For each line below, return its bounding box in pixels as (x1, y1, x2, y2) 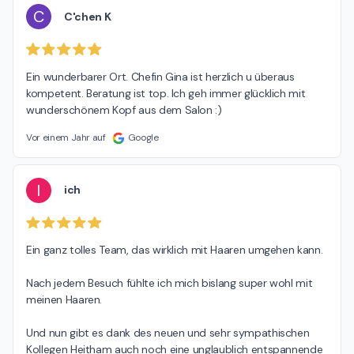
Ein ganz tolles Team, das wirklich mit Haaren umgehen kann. (26, 243, 323, 258)
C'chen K (64, 9, 111, 24)
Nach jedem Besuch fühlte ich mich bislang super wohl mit (26, 276, 313, 291)
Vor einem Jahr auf (26, 130, 106, 144)
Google (127, 130, 159, 144)
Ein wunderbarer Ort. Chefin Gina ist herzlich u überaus (26, 69, 295, 84)
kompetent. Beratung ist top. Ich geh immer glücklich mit (26, 85, 306, 100)
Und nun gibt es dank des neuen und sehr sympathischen (26, 326, 310, 341)
